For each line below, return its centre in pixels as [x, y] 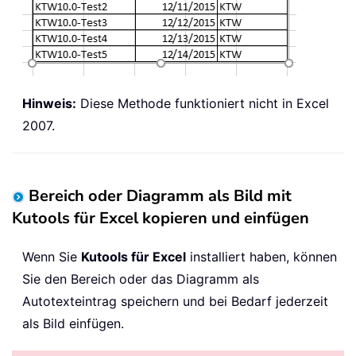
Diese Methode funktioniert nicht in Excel [203, 103]
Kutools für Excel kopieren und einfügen [161, 218]
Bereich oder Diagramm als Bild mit [160, 195]
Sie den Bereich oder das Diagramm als [141, 279]
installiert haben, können [261, 256]
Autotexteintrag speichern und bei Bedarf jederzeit [175, 301]
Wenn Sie [52, 256]
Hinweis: [49, 103]
